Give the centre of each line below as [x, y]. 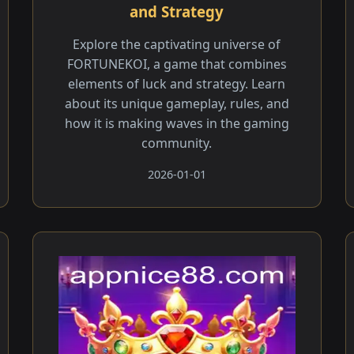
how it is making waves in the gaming [177, 123]
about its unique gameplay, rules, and [177, 104]
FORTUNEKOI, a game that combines [177, 64]
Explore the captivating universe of [177, 44]
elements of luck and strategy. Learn [177, 84]
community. [177, 143]
